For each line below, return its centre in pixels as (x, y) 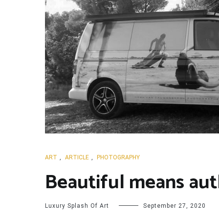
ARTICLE (77, 157)
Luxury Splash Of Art (77, 206)
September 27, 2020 (175, 206)
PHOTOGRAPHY (118, 157)
